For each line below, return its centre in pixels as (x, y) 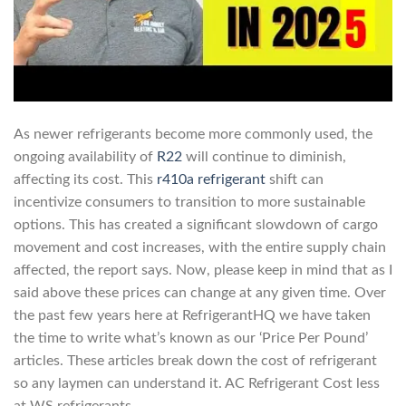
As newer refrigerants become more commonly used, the (193, 135)
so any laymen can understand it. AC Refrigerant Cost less (197, 384)
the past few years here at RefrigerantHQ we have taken (192, 316)
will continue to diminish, (264, 157)
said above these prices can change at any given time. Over (200, 293)
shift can (295, 180)
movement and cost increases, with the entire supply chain (200, 248)
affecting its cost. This (85, 180)
